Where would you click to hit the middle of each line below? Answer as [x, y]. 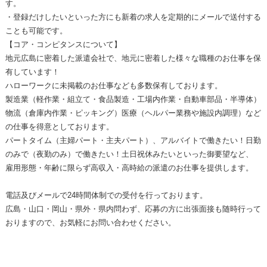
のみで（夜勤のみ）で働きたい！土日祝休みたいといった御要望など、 [129, 154]
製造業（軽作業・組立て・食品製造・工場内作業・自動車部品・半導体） [133, 99]
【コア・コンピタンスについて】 [63, 44]
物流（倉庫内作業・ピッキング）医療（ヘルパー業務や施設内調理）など [133, 113]
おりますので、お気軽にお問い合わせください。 [90, 222]
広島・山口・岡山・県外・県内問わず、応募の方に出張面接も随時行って [133, 209]
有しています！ [32, 72]
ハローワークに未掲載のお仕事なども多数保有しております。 [114, 85]
